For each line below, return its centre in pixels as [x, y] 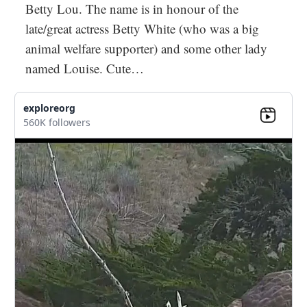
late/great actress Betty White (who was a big [142, 29]
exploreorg [49, 108]
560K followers [57, 123]
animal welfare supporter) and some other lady [146, 49]
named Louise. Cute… [85, 69]
